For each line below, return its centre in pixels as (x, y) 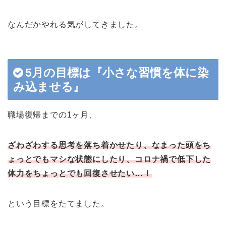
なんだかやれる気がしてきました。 (75, 24)
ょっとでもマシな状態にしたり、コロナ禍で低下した (109, 159)
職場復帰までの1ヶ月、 (52, 115)
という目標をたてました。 (59, 203)
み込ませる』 (49, 87)
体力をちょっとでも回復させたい (71, 173)
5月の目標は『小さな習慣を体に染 (117, 72)
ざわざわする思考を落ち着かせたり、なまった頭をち (109, 145)
